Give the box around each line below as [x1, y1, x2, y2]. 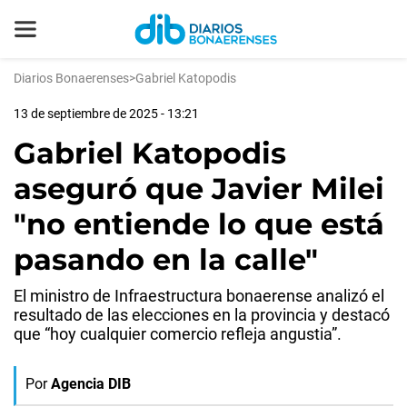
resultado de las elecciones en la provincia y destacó [14, 305, 390, 324]
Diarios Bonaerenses [14, 71, 129, 85]
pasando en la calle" [14, 242, 318, 277]
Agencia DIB [51, 375, 131, 392]
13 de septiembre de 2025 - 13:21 [14, 106, 199, 121]
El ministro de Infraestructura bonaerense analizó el [14, 286, 384, 305]
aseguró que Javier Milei [14, 171, 384, 206]
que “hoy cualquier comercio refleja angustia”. [14, 324, 342, 343]
